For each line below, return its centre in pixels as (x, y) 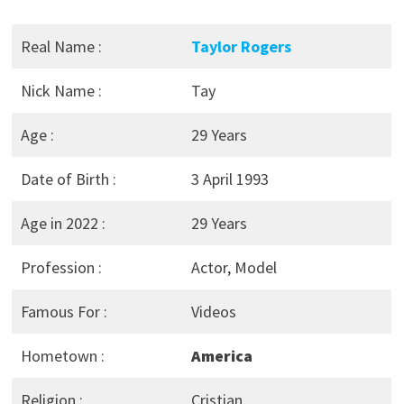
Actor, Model (234, 268)
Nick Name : (61, 91)
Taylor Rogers (241, 47)
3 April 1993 (230, 179)
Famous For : (64, 312)
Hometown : (62, 356)
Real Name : (61, 47)
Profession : (61, 268)
